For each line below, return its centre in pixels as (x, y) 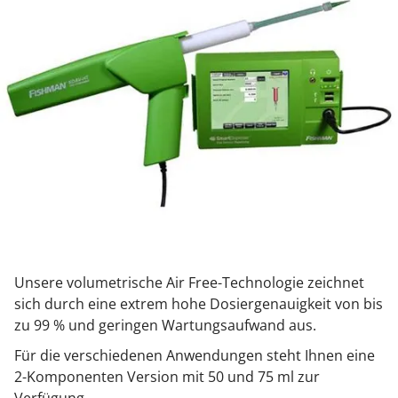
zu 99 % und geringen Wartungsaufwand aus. (165, 326)
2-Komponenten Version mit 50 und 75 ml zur (167, 377)
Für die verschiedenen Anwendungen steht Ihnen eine (195, 356)
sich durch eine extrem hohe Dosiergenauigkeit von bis (199, 304)
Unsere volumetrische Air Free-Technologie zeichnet (189, 283)
